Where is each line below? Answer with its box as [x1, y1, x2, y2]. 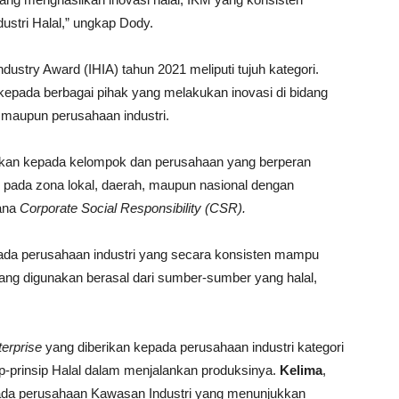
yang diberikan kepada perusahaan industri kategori [42, 339, 344, 354]
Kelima [280, 362, 322, 378]
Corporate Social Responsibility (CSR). [20, 200, 246, 216]
